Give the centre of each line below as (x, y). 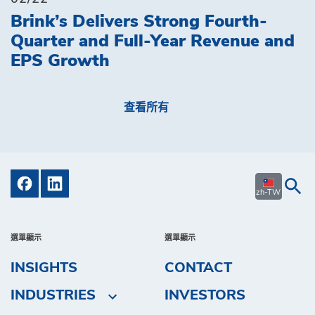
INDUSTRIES (53, 296)
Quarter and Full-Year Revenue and (153, 41)
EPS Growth (60, 61)
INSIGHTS (44, 268)
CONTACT (198, 268)
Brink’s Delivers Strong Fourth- (139, 22)
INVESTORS (205, 296)
